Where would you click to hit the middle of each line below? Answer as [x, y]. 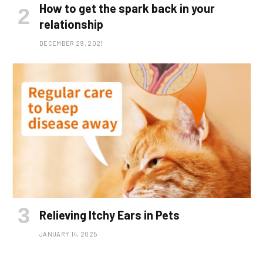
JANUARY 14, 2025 [68, 234]
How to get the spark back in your [127, 9]
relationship [71, 24]
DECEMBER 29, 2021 [71, 43]
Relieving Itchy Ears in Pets [109, 215]
